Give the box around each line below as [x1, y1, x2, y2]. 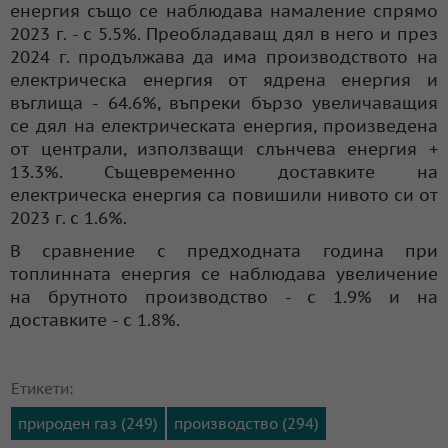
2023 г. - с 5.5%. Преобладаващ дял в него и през [10, 22, 438, 45]
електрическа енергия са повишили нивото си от [10, 183, 438, 206]
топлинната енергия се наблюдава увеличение [10, 262, 438, 285]
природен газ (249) [18, 413, 158, 433]
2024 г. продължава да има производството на [10, 45, 438, 68]
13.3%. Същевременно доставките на [10, 160, 438, 183]
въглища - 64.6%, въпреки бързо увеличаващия [10, 91, 438, 114]
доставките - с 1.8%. [10, 308, 180, 331]
